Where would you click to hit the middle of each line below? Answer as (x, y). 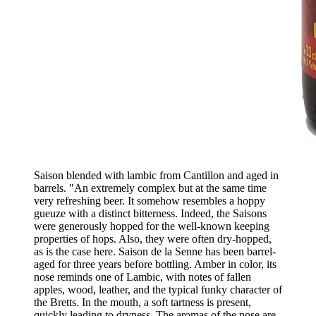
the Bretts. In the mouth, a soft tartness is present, (142, 302)
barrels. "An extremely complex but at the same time (150, 188)
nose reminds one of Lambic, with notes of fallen (142, 276)
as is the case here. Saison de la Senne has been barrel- (155, 251)
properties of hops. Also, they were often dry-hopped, (153, 238)
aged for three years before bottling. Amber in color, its (155, 264)
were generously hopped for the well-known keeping (152, 226)
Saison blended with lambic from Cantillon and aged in (156, 175)
